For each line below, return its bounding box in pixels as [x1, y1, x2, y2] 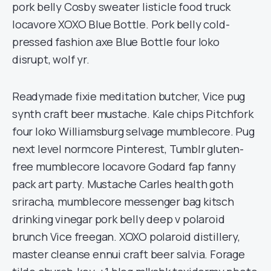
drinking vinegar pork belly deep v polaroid [12, 212, 225, 226]
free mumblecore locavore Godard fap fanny [12, 159, 236, 174]
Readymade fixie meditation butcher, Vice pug [12, 89, 246, 103]
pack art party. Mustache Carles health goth [12, 177, 233, 191]
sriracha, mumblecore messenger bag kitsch [12, 194, 234, 209]
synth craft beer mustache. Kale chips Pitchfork [12, 106, 253, 121]
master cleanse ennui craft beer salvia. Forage [12, 247, 245, 261]
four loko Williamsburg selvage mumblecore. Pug [12, 124, 255, 139]
